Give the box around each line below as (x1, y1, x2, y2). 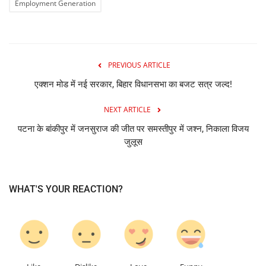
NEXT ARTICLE (103, 104, 151, 115)
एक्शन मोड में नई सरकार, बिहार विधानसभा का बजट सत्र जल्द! (34, 78, 232, 90)
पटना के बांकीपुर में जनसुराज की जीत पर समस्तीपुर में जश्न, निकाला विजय (17, 123, 249, 134)
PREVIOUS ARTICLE (107, 59, 170, 70)
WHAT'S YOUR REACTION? (9, 183, 123, 195)
